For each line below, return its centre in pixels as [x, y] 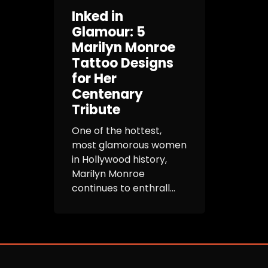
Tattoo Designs [123, 63]
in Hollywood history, [119, 160]
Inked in [98, 17]
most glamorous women [129, 145]
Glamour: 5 [109, 32]
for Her [94, 79]
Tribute [96, 110]
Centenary [107, 95]
